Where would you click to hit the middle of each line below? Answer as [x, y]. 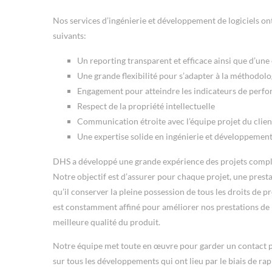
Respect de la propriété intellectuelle [146, 106]
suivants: [70, 35]
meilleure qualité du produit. [107, 222]
